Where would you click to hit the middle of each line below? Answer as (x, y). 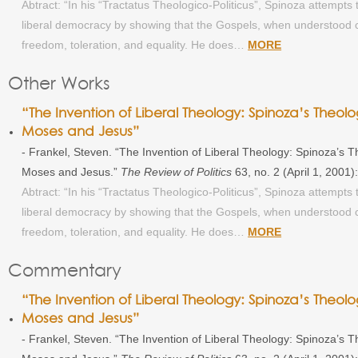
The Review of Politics (177, 171)
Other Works (59, 83)
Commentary (64, 270)
